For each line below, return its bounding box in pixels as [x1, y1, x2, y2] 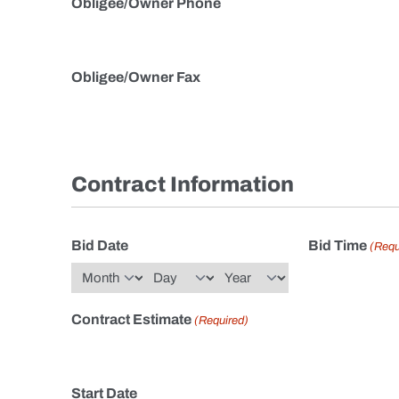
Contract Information [71, 173, 294, 196]
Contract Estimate [71, 312, 191, 327]
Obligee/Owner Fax [71, 69, 200, 85]
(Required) [194, 314, 249, 327]
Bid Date [71, 238, 128, 253]
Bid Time [307, 238, 367, 253]
